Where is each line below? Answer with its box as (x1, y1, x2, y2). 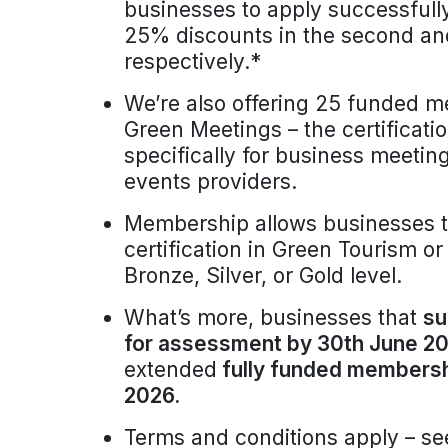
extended (124, 357, 217, 382)
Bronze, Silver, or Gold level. (124, 263, 402, 288)
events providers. (124, 169, 297, 194)
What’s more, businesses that (124, 305, 423, 330)
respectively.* (124, 49, 261, 74)
